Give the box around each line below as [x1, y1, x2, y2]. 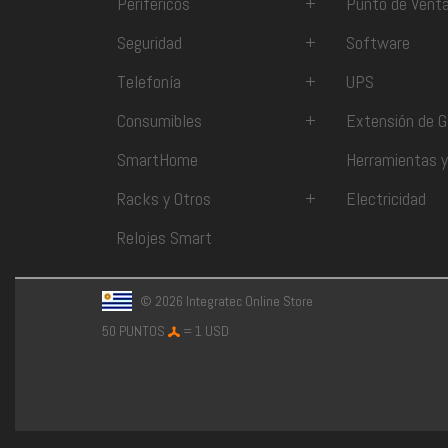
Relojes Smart [117, 226, 212, 250]
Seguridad [117, 31, 182, 55]
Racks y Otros [117, 187, 211, 211]
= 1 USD [180, 322, 229, 341]
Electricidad [345, 187, 426, 211]
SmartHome [117, 148, 198, 172]
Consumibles [117, 109, 202, 133]
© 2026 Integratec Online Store [137, 292, 313, 311]
